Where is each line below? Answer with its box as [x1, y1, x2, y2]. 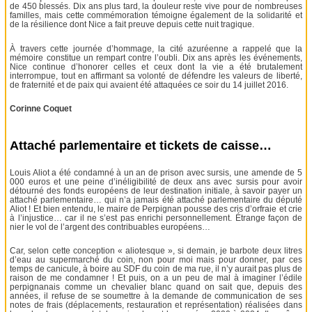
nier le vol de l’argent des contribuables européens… [10, 221, 211, 232]
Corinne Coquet [10, 104, 72, 114]
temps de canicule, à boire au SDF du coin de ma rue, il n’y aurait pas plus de [10, 264, 302, 274]
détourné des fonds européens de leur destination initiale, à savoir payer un [10, 185, 302, 196]
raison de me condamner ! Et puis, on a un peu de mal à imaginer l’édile [10, 273, 302, 283]
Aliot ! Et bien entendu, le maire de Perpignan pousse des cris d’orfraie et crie [10, 203, 302, 214]
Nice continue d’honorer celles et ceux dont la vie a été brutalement [10, 61, 302, 72]
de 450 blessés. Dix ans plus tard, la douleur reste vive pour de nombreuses [10, 1, 302, 12]
